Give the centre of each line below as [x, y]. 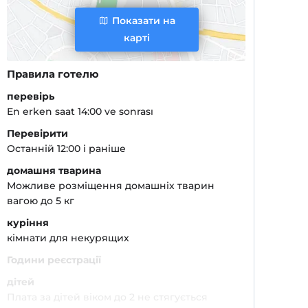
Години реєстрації [54, 260]
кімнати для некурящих [68, 238]
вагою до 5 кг [41, 201]
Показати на [144, 21]
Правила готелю [53, 74]
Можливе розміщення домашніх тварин [111, 186]
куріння [28, 223]
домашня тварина [54, 170]
